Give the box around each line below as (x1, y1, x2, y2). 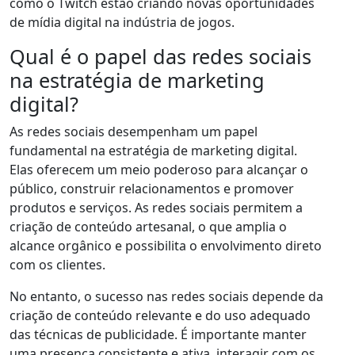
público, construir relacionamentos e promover (10, 180, 294, 198)
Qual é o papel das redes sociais (10, 43, 311, 71)
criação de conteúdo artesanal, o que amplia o (10, 218, 287, 236)
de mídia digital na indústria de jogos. (10, 13, 235, 32)
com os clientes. (10, 256, 105, 274)
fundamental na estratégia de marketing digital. (10, 142, 297, 160)
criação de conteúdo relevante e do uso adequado (10, 307, 311, 325)
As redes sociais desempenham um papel (10, 123, 258, 141)
